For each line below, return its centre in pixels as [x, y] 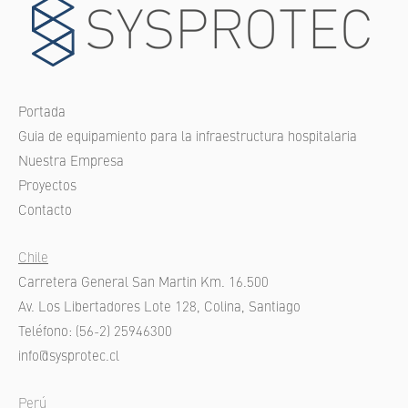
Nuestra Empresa [71, 162]
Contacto [45, 211]
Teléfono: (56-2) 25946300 [95, 332]
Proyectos [47, 187]
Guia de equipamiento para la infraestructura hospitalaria [188, 138]
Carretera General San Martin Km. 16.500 [143, 283]
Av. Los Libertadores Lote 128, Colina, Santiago [159, 308]
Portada [42, 113]
